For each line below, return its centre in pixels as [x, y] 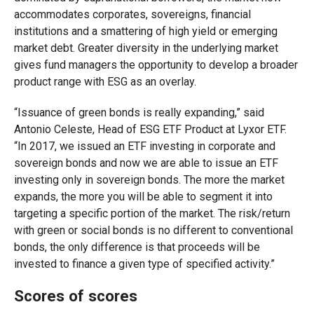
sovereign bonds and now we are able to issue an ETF [146, 163]
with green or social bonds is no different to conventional [153, 230]
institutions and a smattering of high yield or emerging [145, 31]
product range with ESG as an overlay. [105, 82]
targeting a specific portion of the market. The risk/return [152, 213]
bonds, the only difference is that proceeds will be [137, 247]
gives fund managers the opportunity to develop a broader [156, 65]
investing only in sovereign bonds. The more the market [149, 180]
